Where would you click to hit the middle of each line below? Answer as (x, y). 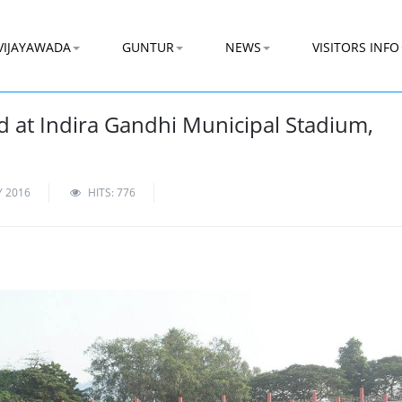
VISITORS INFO (356, 47)
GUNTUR (148, 47)
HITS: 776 (112, 192)
